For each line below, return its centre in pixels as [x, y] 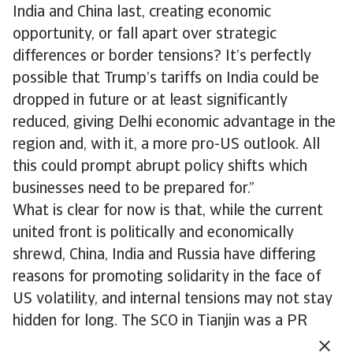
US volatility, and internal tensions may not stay [173, 299]
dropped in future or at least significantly [150, 101]
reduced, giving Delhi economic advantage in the [174, 123]
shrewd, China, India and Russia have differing [164, 255]
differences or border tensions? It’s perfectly [162, 57]
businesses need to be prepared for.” [134, 189]
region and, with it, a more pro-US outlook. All [166, 145]
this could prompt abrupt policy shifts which [160, 167]
